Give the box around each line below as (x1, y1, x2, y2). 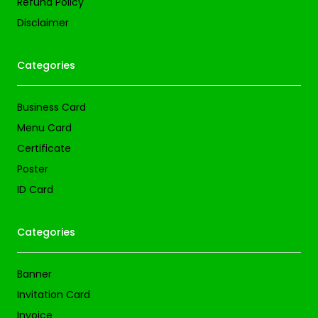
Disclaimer (17, 15, 69, 30)
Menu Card (17, 120, 72, 135)
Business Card (17, 99, 86, 114)
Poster (17, 161, 48, 176)
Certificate (17, 141, 71, 155)
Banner (17, 266, 52, 281)
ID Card (17, 182, 53, 197)
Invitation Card (17, 287, 90, 302)
